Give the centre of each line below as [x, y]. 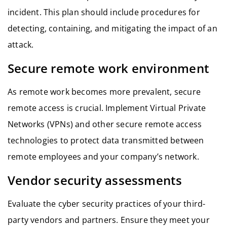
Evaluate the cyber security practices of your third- [107, 204]
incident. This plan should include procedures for [104, 12]
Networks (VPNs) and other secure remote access [105, 124]
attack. [21, 45]
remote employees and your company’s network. [103, 157]
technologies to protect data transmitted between [106, 141]
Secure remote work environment [108, 68]
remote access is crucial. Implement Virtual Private [107, 108]
